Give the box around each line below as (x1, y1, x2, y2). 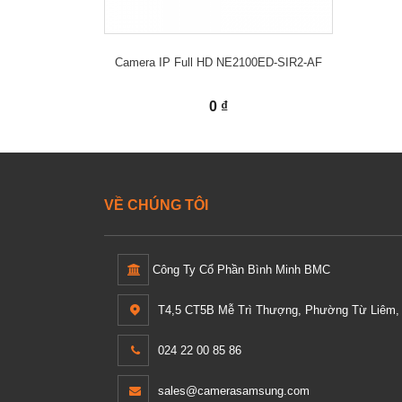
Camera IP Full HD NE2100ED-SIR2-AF (115, 55, 323, 69)
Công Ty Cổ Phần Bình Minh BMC (148, 263, 330, 276)
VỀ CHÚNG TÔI (103, 197, 208, 213)
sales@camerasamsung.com (157, 384, 310, 398)
